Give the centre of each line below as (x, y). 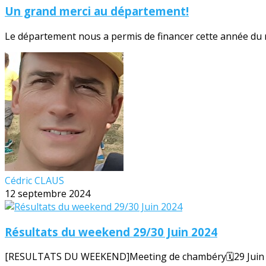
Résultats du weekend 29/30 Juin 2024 (111, 232)
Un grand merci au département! (97, 11)
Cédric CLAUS (34, 180)
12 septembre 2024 (47, 193)
